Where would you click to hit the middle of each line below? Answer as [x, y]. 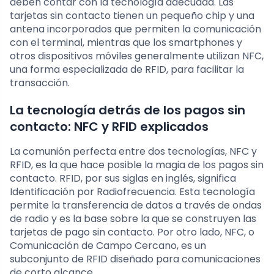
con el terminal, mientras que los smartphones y [126, 43]
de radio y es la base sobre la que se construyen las [133, 219]
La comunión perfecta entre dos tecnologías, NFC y [133, 152]
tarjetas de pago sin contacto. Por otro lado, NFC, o [132, 232]
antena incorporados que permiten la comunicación [135, 29]
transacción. [40, 83]
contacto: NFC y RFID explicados [109, 127]
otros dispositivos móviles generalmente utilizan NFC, [137, 56]
